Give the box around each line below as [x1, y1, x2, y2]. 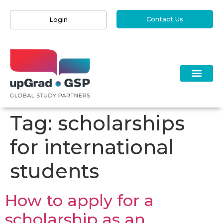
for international [10, 134, 174, 159]
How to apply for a [5, 190, 154, 210]
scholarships [58, 111, 185, 135]
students [10, 158, 99, 183]
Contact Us [146, 15, 183, 23]
